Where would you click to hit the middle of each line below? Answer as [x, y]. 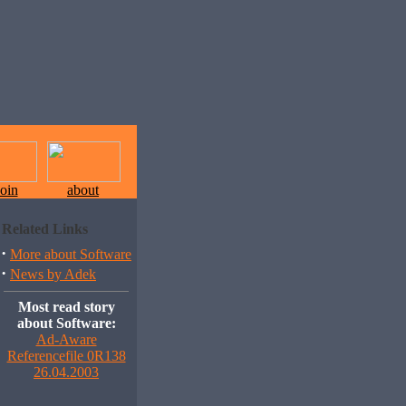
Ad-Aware [66, 339]
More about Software [71, 254]
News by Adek [53, 274]
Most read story [66, 307]
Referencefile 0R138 [66, 356]
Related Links [45, 229]
